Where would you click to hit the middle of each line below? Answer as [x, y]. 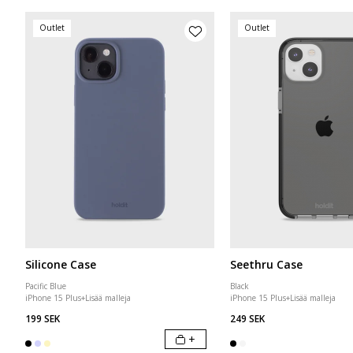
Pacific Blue [46, 286]
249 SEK [247, 319]
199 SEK [43, 319]
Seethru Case [266, 264]
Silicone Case [61, 264]
